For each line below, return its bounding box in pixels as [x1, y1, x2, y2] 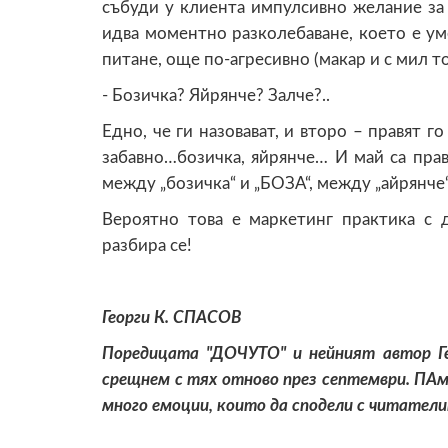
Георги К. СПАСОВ [102, 308, 241, 326]
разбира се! [102, 236, 192, 254]
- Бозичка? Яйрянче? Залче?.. [102, 86, 330, 104]
